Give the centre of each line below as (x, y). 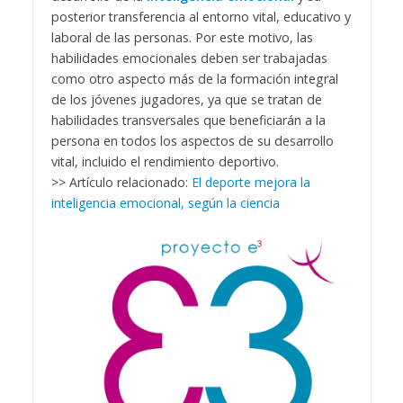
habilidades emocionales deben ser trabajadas (189, 58)
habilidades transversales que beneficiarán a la (188, 121)
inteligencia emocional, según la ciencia (165, 203)
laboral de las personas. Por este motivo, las (182, 38)
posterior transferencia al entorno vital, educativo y (201, 17)
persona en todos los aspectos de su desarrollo (192, 141)
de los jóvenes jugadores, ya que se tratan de (186, 100)
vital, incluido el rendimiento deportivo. (165, 162)
